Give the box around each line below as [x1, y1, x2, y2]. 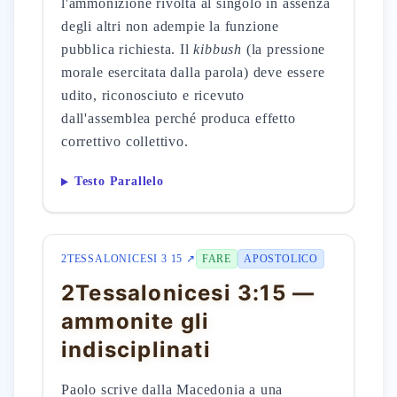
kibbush [193, 42, 243, 57]
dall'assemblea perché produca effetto [61, 111, 296, 126]
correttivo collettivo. [61, 134, 189, 149]
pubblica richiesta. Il [61, 42, 194, 57]
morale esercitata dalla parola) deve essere [61, 65, 325, 80]
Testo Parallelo [74, 175, 164, 189]
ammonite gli [61, 308, 210, 334]
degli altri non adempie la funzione [61, 19, 280, 34]
